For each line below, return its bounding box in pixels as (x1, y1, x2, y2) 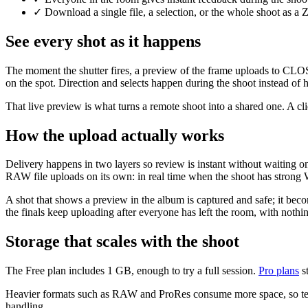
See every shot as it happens (5, 32, 201, 50)
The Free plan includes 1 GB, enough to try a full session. (5, 265, 258, 277)
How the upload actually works (5, 126, 224, 144)
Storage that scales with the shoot (5, 232, 239, 251)
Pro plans (258, 265, 299, 277)
